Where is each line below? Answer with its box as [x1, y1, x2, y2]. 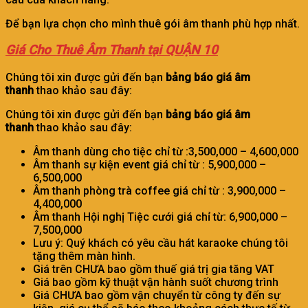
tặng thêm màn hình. [33, 249, 135, 263]
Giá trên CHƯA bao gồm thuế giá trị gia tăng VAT [33, 262, 274, 276]
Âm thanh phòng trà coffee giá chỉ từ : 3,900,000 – [33, 184, 286, 197]
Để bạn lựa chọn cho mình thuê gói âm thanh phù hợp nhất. [5, 16, 300, 30]
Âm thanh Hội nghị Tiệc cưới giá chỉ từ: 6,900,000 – [33, 210, 287, 223]
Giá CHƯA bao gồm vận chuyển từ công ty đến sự [33, 288, 280, 302]
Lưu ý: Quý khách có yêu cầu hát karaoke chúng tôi [33, 236, 288, 250]
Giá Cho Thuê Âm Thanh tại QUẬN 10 [5, 43, 218, 58]
